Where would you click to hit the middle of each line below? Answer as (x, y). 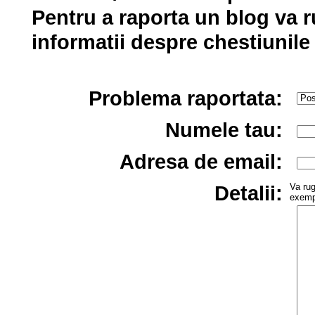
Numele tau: (224, 130)
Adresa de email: (201, 162)
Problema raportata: (186, 98)
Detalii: (249, 193)
